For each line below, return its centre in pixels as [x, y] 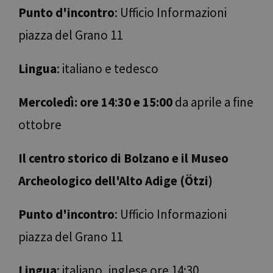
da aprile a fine [213, 102]
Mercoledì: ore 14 [66, 102]
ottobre [40, 125]
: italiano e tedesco [108, 69]
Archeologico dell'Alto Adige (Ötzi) [115, 181]
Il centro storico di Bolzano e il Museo [123, 158]
